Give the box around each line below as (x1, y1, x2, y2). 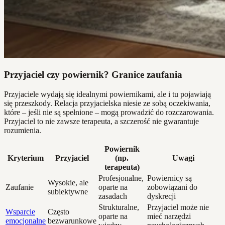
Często (48, 207, 69, 216)
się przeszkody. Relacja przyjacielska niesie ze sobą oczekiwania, (4, 98, 210, 107)
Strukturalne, (98, 202, 139, 211)
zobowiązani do (147, 182, 197, 191)
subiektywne (48, 187, 88, 196)
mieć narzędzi (147, 211, 191, 220)
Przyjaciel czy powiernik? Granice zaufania (4, 69, 182, 80)
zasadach (98, 191, 127, 200)
